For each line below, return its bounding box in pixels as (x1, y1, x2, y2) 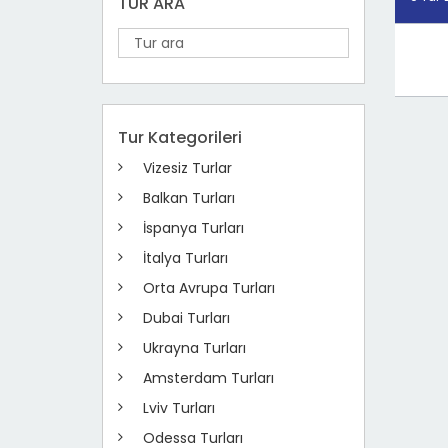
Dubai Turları (143, 308, 230, 328)
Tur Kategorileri (118, 126, 242, 149)
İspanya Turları (143, 218, 244, 238)
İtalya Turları (143, 248, 228, 268)
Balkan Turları (143, 188, 235, 208)
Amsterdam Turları (143, 368, 274, 388)
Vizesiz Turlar (143, 158, 232, 178)
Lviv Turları (143, 398, 215, 418)
